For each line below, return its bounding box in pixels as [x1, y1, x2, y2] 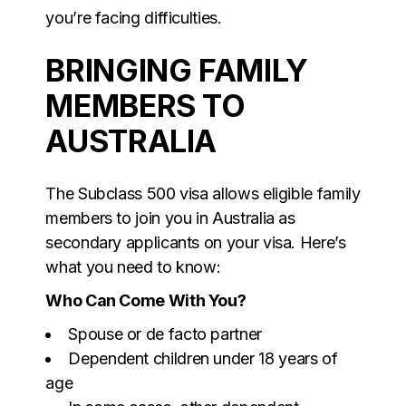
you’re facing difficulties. [45, 7, 222, 27]
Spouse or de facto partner [68, 324, 262, 343]
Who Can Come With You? [45, 290, 246, 310]
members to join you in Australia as [45, 208, 295, 227]
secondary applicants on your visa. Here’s [45, 232, 346, 252]
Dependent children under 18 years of [68, 348, 338, 368]
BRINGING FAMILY [45, 51, 308, 89]
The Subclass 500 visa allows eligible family [45, 183, 361, 203]
